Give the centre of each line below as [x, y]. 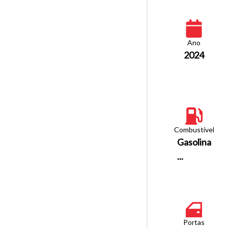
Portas [194, 222]
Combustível [194, 129]
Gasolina [194, 142]
